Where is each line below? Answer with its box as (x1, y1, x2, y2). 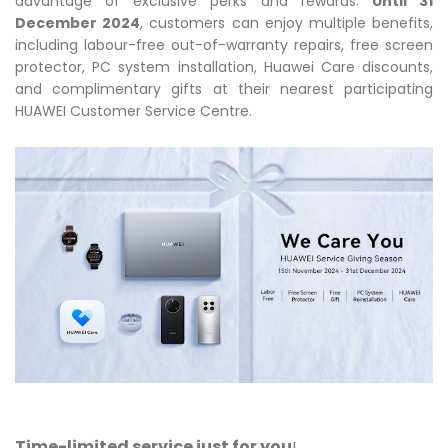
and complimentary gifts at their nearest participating (15, 79, 433, 99)
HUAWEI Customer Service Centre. (15, 101, 252, 121)
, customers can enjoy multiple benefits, (140, 13, 434, 33)
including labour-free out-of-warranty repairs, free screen (15, 35, 433, 55)
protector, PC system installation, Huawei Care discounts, (15, 57, 433, 77)
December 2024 (15, 13, 141, 33)
